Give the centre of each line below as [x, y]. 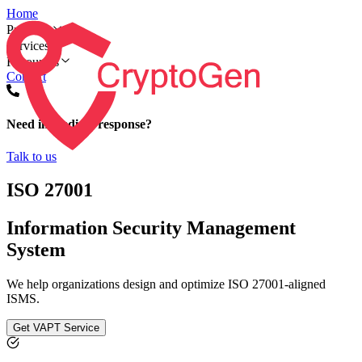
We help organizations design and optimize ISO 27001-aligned [166, 284]
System [36, 250]
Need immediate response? [79, 124]
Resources [33, 62]
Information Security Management [151, 228]
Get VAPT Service [56, 328]
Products [29, 29]
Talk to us [32, 156]
